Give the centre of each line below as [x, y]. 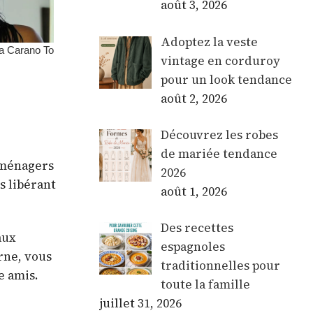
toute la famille [205, 285]
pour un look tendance [226, 79]
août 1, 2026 [194, 191]
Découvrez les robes [219, 134]
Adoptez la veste [209, 42]
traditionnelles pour [220, 266]
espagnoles [192, 247]
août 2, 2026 [194, 98]
